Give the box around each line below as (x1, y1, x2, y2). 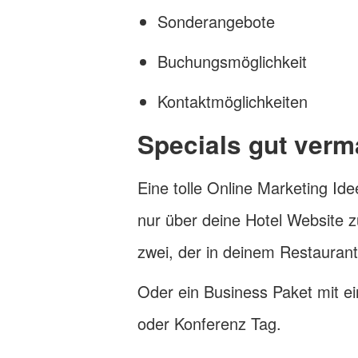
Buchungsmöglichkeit (157, 50, 307, 73)
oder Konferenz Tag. (137, 312, 281, 335)
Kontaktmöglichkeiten (157, 89, 308, 113)
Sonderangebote (157, 10, 275, 33)
